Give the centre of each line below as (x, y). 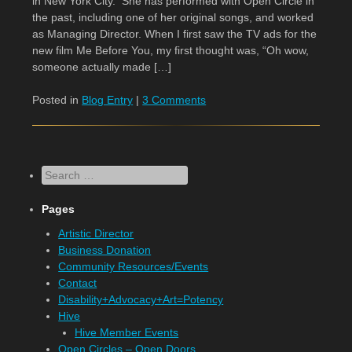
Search (59, 173)
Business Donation (105, 250)
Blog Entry (108, 100)
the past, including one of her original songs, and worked (173, 17)
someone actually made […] (102, 67)
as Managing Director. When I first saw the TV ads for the (175, 34)
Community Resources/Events (134, 266)
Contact (78, 283)
